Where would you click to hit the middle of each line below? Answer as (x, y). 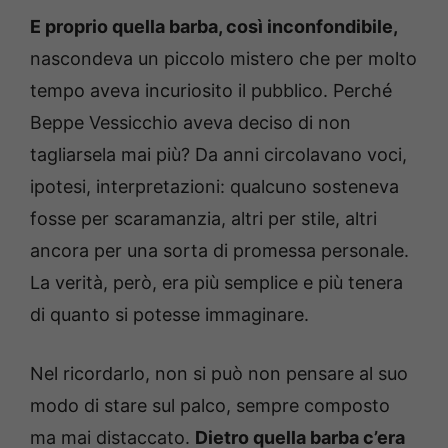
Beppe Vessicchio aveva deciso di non (190, 123)
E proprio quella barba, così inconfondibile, (214, 27)
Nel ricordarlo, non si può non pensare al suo (219, 374)
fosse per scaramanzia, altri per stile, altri (203, 219)
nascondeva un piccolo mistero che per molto (223, 59)
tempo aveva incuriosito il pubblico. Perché (211, 91)
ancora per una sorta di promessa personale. (219, 251)
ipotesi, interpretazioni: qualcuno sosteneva (214, 187)
